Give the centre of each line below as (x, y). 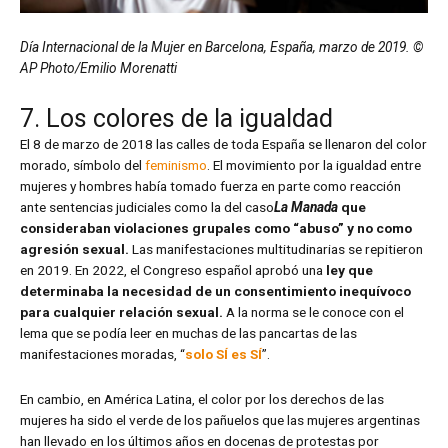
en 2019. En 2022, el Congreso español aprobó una (171, 269)
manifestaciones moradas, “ (102, 353)
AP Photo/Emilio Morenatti (98, 67)
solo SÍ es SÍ (223, 353)
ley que (348, 269)
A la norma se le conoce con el (315, 311)
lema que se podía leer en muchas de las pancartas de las (188, 332)
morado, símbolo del (82, 164)
